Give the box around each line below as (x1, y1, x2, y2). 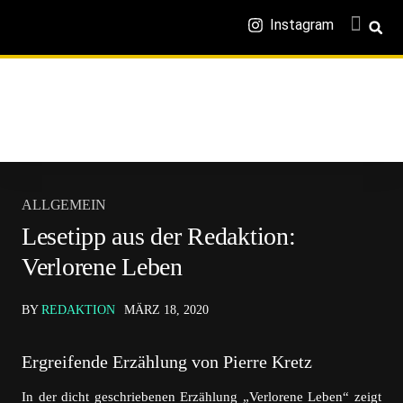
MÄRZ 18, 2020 (124, 303, 209, 317)
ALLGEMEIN (22, 197, 106, 212)
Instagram (270, 16, 334, 33)
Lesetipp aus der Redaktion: (22, 222, 296, 250)
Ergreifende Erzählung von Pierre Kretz (22, 352, 312, 372)
